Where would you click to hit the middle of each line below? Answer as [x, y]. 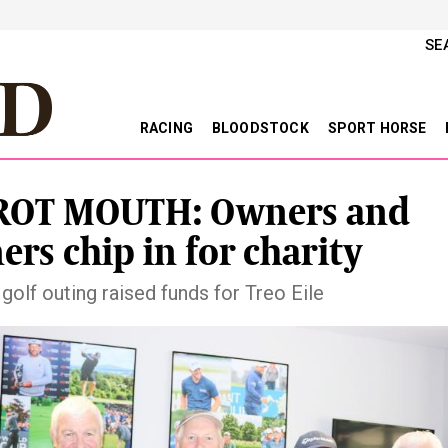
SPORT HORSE [378, 128]
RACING [168, 128]
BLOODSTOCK [261, 128]
